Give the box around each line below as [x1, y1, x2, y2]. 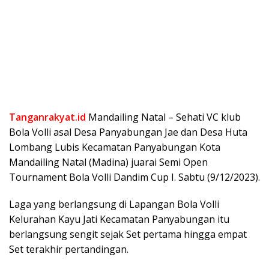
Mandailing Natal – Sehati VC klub [86, 110, 241, 124]
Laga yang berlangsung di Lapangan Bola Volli [9, 197, 219, 211]
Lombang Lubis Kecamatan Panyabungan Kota [9, 140, 220, 154]
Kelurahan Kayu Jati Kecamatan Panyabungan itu [9, 212, 229, 226]
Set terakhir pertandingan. [9, 242, 128, 256]
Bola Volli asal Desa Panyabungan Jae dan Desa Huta [9, 125, 247, 139]
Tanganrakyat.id [9, 110, 86, 124]
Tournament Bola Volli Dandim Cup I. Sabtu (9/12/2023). [9, 170, 260, 184]
